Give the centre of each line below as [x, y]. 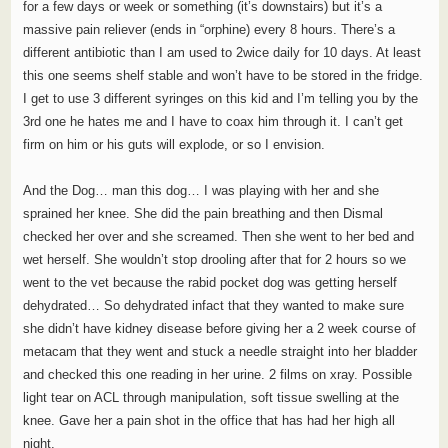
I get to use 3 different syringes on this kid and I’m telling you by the [220, 99]
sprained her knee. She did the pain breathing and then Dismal [202, 214]
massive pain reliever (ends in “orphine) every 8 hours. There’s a [208, 30]
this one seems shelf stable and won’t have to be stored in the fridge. [222, 76]
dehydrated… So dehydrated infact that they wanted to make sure [213, 306]
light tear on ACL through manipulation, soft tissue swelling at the [210, 398]
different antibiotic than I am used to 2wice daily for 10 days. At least [221, 53]
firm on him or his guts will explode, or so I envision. [173, 145]
